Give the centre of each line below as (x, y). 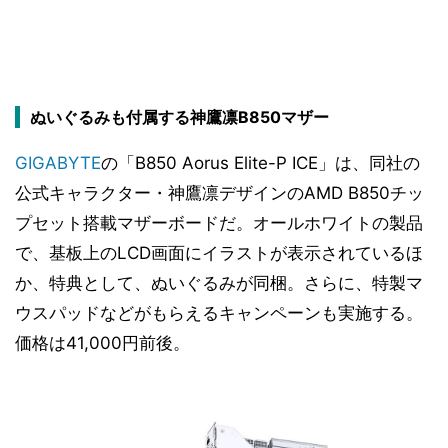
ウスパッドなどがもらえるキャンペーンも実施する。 (219, 313)
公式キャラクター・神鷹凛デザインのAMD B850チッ (219, 193)
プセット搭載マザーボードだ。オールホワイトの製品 (219, 223)
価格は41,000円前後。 (102, 343)
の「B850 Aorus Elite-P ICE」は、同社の (260, 163)
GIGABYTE (58, 163)
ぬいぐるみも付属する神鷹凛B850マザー (179, 117)
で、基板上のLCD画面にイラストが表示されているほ (219, 253)
